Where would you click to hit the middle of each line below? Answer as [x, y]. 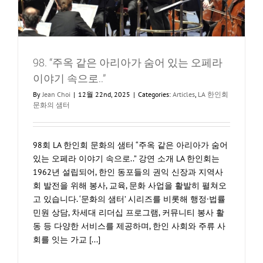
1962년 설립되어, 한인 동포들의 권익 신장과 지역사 [128, 172]
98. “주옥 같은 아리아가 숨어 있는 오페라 [128, 63]
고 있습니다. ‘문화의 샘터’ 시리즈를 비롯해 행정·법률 [129, 199]
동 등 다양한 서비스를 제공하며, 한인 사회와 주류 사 [129, 226]
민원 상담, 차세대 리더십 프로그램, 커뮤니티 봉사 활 [129, 213]
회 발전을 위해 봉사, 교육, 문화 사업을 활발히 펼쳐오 [130, 186]
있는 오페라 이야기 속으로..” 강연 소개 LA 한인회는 [126, 159]
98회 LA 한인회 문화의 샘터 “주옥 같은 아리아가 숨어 [130, 145]
